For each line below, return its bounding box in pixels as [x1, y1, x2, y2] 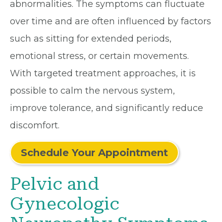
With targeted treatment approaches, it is [10, 68, 196, 79]
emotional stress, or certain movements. [10, 51, 189, 61]
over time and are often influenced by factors [10, 16, 211, 27]
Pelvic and [10, 174, 99, 194]
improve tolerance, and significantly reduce [10, 103, 203, 113]
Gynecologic [10, 194, 119, 214]
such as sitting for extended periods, [10, 33, 171, 44]
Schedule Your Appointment [21, 147, 168, 159]
